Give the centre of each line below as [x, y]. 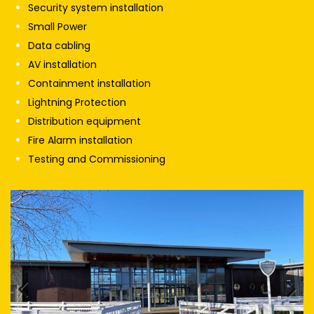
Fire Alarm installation [80, 141]
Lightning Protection [77, 103]
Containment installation [89, 84]
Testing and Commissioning [97, 159]
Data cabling [59, 46]
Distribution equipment [84, 122]
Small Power [57, 27]
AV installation [62, 65]
